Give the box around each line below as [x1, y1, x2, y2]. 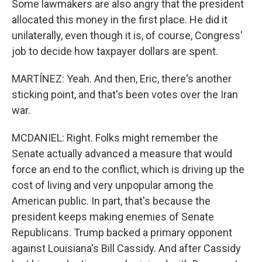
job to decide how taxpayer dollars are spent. [12, 45, 218, 57]
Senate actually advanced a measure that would [12, 147, 232, 160]
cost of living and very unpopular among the [12, 179, 213, 191]
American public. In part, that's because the [12, 195, 211, 207]
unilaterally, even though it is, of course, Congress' [12, 29, 243, 42]
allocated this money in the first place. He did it [12, 13, 227, 26]
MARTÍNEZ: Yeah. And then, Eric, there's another [12, 73, 232, 85]
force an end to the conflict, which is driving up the [12, 163, 244, 175]
